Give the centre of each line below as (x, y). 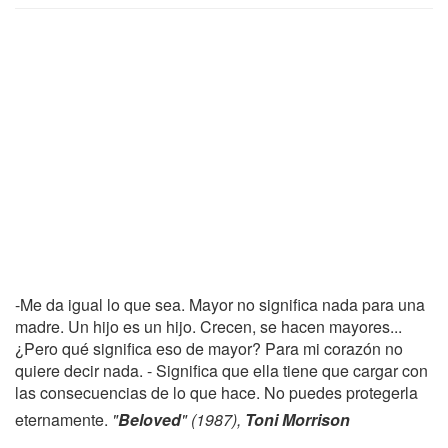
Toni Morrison (297, 419)
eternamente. (63, 419)
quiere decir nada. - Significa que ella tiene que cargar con (221, 370)
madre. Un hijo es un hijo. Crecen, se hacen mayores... (208, 326)
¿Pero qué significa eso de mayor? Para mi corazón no (209, 348)
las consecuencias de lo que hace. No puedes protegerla (216, 392)
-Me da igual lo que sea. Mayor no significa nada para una (220, 304)
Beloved (149, 419)
